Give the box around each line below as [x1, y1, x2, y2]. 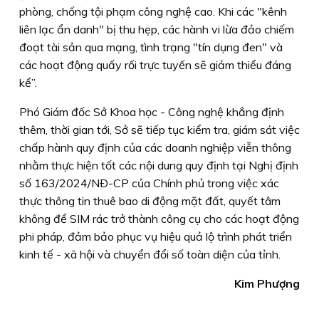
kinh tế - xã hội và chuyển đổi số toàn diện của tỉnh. [19, 246, 281, 261]
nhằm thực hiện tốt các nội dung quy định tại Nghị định [19, 157, 298, 172]
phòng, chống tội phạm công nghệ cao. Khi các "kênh [19, 4, 287, 19]
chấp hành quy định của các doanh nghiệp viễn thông [19, 140, 291, 155]
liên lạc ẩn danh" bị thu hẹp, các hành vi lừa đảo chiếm [19, 21, 294, 36]
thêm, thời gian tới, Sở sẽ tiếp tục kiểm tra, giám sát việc [19, 122, 300, 137]
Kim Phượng [234, 276, 300, 291]
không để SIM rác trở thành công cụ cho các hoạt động [19, 211, 299, 226]
